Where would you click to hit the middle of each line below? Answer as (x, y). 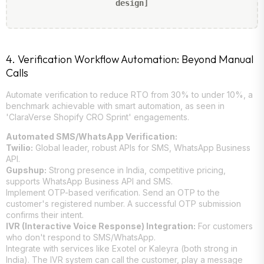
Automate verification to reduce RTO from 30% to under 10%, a (129, 94)
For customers (224, 226)
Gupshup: (26, 170)
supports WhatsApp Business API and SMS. (89, 181)
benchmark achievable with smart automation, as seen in (115, 105)
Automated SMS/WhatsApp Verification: (92, 137)
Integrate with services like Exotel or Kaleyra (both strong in (122, 249)
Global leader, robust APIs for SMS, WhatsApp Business (142, 148)
